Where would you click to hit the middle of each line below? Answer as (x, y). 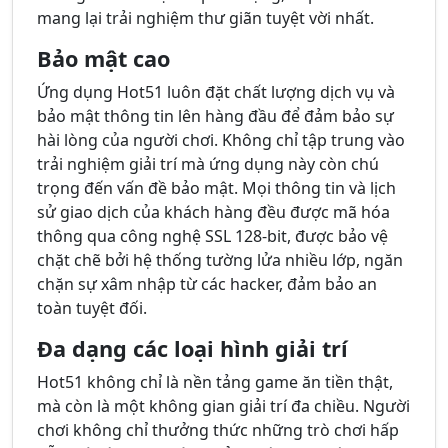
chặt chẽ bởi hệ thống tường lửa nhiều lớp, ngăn (220, 260)
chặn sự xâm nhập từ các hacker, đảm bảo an (207, 284)
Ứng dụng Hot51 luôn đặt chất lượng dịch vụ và (216, 92)
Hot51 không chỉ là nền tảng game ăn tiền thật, (215, 382)
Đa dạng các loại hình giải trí (192, 349)
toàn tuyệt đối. (92, 308)
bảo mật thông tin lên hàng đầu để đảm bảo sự (215, 116)
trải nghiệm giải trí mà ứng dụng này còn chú (208, 164)
